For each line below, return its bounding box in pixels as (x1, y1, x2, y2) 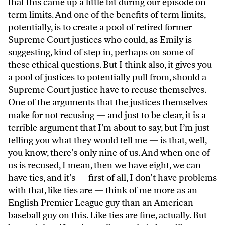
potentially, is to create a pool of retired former (8, 22, 192, 33)
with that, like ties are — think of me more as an (8, 185, 197, 196)
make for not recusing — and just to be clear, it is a (8, 109, 206, 121)
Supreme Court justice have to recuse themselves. (8, 84, 206, 96)
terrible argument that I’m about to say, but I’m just (8, 122, 209, 134)
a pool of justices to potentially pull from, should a (8, 72, 206, 83)
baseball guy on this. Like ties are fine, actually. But (8, 210, 207, 221)
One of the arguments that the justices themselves (8, 97, 207, 108)
